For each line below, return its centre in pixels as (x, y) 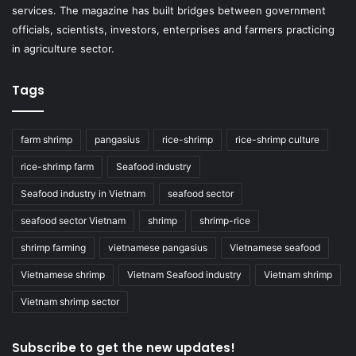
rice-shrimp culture (277, 140)
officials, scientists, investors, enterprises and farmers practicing (173, 30)
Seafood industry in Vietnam (83, 194)
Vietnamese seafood (275, 248)
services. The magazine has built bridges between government (169, 11)
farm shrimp (46, 140)
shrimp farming (53, 248)
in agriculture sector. (63, 49)
